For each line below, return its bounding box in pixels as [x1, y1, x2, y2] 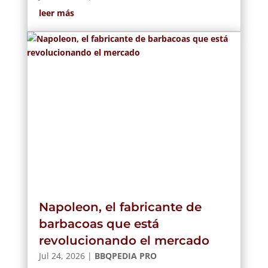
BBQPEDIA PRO [94, 250, 157, 261]
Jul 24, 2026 [38, 250, 85, 261]
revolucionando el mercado [38, 233, 209, 248]
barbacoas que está [38, 217, 159, 231]
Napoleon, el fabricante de [38, 200, 202, 214]
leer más [38, 7, 74, 19]
